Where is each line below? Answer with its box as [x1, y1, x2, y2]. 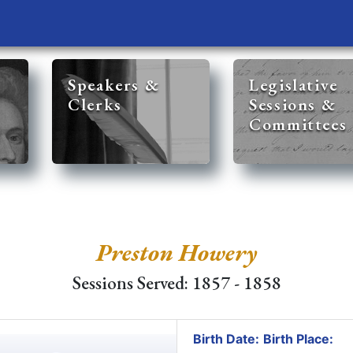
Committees [249, 113, 347, 135]
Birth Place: [262, 331, 333, 347]
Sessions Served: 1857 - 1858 [72, 271, 281, 295]
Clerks [68, 94, 122, 115]
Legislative [249, 74, 338, 95]
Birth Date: [192, 331, 259, 347]
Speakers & [68, 74, 160, 95]
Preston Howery [95, 236, 258, 268]
